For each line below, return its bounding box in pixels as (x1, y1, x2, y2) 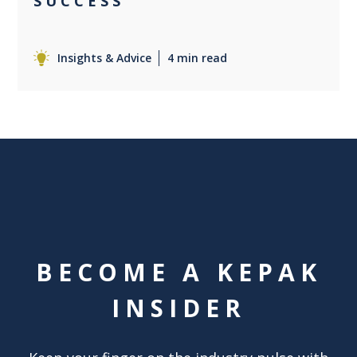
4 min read (167, 50, 228, 66)
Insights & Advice (57, 50, 152, 66)
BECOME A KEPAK (35, 256, 322, 289)
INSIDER (111, 292, 246, 325)
